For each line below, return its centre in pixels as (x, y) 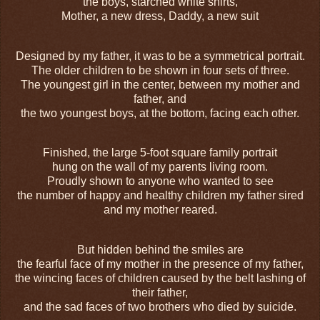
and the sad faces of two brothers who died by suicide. (160, 307)
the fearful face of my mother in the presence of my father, (160, 264)
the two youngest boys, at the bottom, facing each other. (160, 113)
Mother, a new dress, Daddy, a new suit (160, 16)
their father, (160, 293)
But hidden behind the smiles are (160, 250)
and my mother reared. (160, 210)
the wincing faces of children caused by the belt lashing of (160, 279)
